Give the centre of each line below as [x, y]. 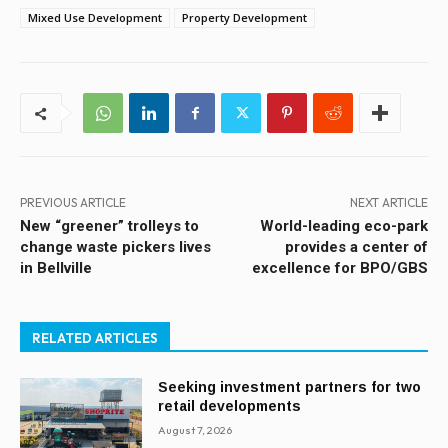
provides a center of [356, 247]
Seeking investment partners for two [290, 387]
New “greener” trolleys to [109, 226]
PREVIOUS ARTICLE [73, 203]
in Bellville [56, 268]
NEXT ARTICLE [388, 203]
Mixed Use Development [95, 18]
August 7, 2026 [195, 430]
